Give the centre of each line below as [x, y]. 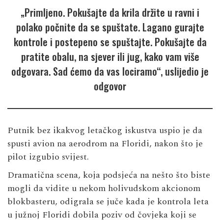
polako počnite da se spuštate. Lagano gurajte [110, 27]
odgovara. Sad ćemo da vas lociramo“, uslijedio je [110, 71]
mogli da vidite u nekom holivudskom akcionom [104, 189]
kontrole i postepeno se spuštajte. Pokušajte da [110, 42]
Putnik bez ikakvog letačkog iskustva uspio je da [105, 131]
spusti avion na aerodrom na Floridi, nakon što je [105, 144]
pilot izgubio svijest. [48, 157]
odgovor [110, 86]
